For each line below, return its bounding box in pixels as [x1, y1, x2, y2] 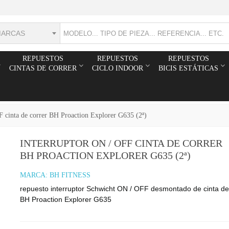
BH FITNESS [49, 171, 90, 179]
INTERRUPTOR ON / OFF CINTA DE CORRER [19, 138, 222, 149]
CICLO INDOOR [92, 64, 143, 72]
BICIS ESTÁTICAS [158, 64, 218, 72]
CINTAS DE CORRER [9, 64, 77, 72]
